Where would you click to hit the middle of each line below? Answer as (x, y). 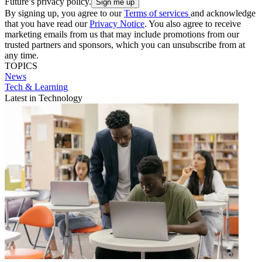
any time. (22, 55)
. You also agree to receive (193, 23)
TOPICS (21, 65)
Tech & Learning (36, 87)
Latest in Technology (44, 98)
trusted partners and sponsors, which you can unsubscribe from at (125, 44)
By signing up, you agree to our (64, 13)
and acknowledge (223, 13)
